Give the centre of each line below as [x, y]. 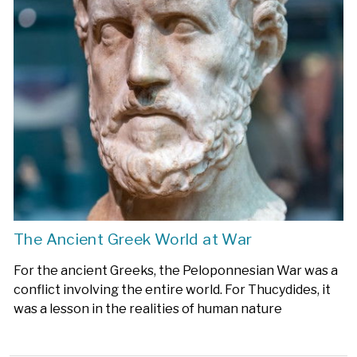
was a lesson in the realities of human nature [148, 308]
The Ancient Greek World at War [133, 239]
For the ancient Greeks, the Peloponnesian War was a [176, 270]
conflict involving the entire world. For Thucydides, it [172, 289]
